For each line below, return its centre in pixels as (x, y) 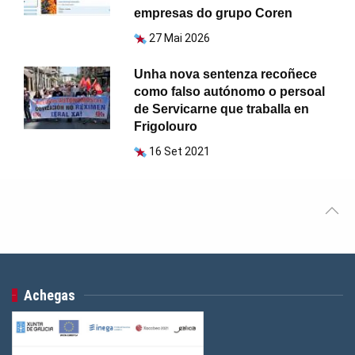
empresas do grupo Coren (214, 13)
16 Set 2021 (180, 152)
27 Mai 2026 (180, 38)
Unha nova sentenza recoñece (226, 74)
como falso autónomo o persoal (230, 92)
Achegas (50, 296)
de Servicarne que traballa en (222, 109)
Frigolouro (166, 127)
